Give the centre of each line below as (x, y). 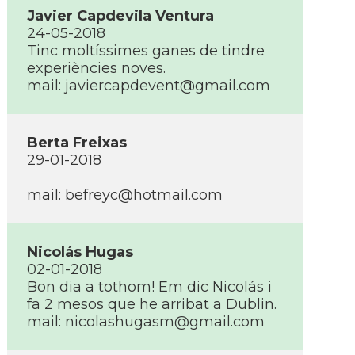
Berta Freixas (77, 143)
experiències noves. (96, 68)
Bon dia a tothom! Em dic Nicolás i (149, 287)
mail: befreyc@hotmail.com (125, 195)
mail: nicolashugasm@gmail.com (146, 322)
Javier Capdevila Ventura (120, 16)
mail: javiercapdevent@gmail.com (149, 86)
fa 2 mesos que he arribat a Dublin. (152, 304)
